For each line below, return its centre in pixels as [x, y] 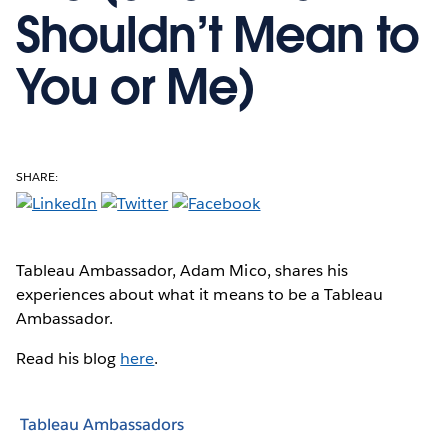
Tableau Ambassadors [102, 425]
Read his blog [68, 358]
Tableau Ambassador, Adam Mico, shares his [182, 270]
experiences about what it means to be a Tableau [199, 294]
